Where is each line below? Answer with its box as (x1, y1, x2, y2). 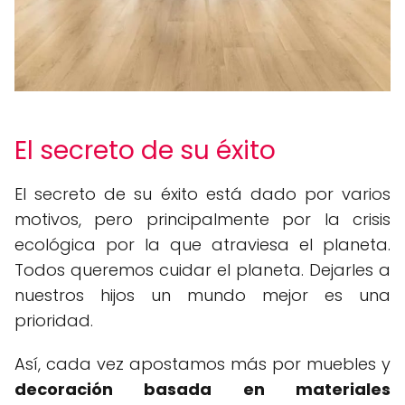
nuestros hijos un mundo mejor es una (14, 283, 391, 306)
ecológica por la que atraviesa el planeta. (14, 232, 391, 256)
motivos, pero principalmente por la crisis (14, 207, 391, 231)
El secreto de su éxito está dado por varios (14, 182, 391, 205)
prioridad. (14, 308, 93, 332)
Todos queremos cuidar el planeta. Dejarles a (14, 258, 391, 281)
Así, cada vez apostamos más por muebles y (14, 352, 391, 375)
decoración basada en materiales (14, 377, 391, 400)
